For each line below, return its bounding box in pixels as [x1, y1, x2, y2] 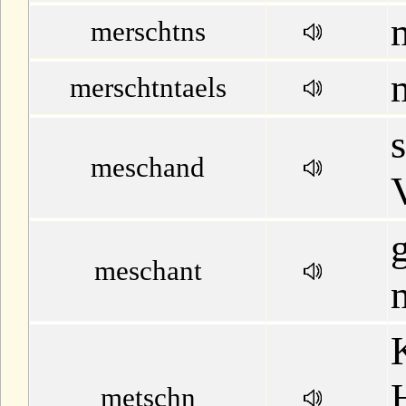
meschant [93, 255, 202, 286]
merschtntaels [69, 72, 227, 103]
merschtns [90, 15, 206, 47]
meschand [91, 151, 205, 183]
